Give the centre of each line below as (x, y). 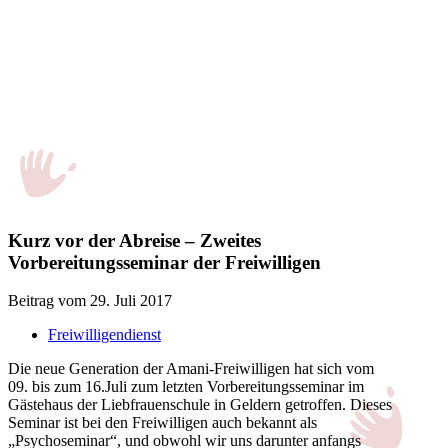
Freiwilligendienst (104, 335)
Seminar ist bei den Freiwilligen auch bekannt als (162, 423)
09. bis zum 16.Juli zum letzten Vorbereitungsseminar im (186, 387)
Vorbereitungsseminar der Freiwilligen (164, 262)
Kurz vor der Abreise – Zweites (134, 240)
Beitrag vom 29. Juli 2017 (90, 301)
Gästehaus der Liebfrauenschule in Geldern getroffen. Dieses (200, 405)
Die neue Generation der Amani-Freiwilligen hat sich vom (191, 369)
